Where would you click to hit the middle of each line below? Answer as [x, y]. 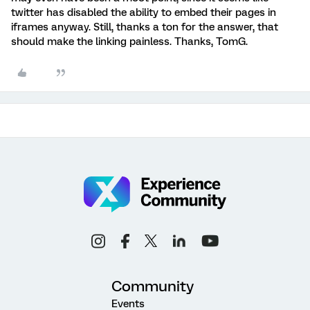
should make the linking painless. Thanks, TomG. [129, 42]
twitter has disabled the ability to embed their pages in [144, 12]
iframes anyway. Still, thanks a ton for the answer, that [145, 27]
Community [153, 286]
